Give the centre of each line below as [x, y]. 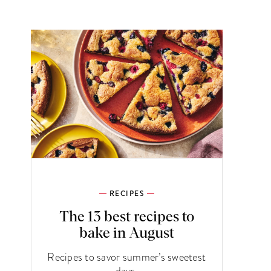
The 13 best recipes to [126, 217]
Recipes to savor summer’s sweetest [127, 256]
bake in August [126, 233]
